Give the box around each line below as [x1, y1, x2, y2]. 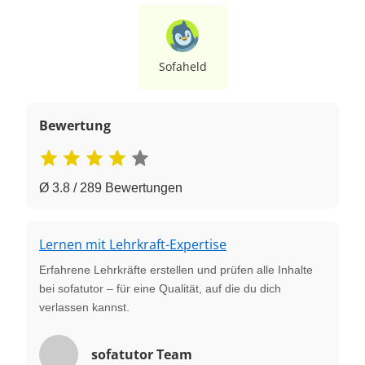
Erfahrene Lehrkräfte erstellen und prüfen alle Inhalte [39, 262, 313, 276]
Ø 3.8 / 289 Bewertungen [39, 180, 182, 195]
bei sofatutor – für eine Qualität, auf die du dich [39, 281, 281, 295]
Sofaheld [158, 58, 207, 74]
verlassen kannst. [39, 300, 130, 314]
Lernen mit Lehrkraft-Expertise [39, 235, 226, 253]
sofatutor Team [91, 345, 192, 363]
